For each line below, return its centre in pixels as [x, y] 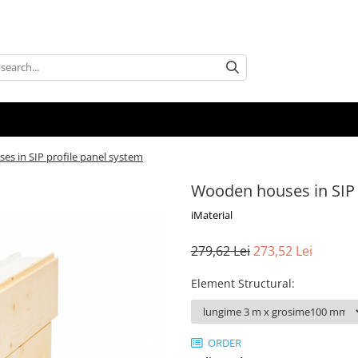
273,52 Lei [283, 251]
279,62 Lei [221, 251]
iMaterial [212, 215]
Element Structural [241, 283]
